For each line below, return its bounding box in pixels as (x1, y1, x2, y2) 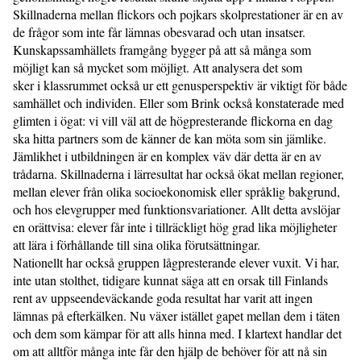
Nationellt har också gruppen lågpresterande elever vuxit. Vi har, (13, 254, 339, 271)
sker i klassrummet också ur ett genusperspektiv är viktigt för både (13, 77, 347, 93)
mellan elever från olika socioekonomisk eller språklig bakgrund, (13, 183, 340, 200)
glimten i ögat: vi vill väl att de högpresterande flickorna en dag (13, 112, 333, 129)
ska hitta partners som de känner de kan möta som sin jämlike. (13, 130, 326, 147)
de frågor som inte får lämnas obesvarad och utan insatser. (13, 23, 305, 40)
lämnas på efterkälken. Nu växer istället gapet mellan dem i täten (13, 307, 340, 324)
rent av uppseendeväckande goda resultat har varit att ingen (13, 289, 313, 306)
